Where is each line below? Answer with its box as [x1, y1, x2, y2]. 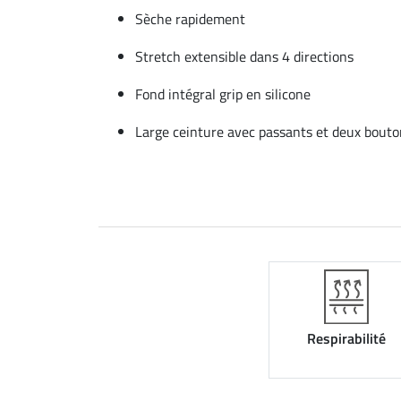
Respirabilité [307, 328, 386, 350]
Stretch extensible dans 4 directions [135, 45, 354, 67]
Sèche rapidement [135, 7, 245, 30]
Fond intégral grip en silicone [135, 82, 311, 105]
